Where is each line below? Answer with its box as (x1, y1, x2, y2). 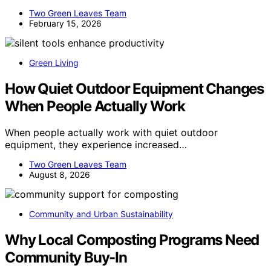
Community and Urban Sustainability (29, 209, 173, 220)
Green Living (29, 57, 79, 68)
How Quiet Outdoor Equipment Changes (5, 79, 264, 97)
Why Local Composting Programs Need (5, 231, 260, 249)
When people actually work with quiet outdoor (5, 126, 218, 139)
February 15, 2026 (29, 18, 102, 28)
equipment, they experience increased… (5, 139, 187, 151)
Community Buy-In (5, 249, 127, 267)
